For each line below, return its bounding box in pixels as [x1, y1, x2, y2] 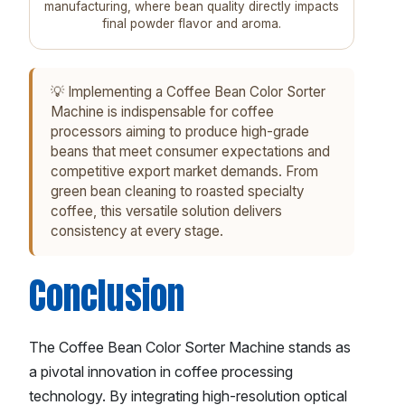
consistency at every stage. [51, 222, 223, 240]
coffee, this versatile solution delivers [51, 202, 282, 221]
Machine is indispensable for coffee [51, 103, 274, 121]
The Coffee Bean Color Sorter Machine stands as [29, 338, 351, 357]
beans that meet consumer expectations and [51, 143, 330, 161]
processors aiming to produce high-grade [51, 123, 309, 141]
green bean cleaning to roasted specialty [51, 183, 304, 201]
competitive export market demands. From [51, 163, 318, 181]
